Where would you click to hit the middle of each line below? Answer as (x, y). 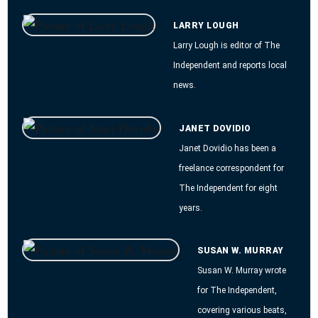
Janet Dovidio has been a (227, 148)
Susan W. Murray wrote (242, 271)
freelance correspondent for (231, 168)
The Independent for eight (228, 188)
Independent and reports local (230, 65)
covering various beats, (242, 311)
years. (191, 208)
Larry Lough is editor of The (226, 45)
